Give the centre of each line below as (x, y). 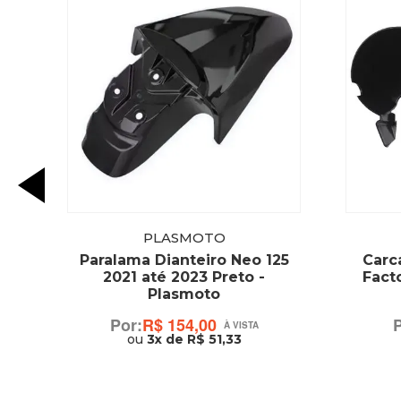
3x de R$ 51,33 (194, 340)
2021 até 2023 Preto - (184, 277)
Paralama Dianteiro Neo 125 (184, 260)
